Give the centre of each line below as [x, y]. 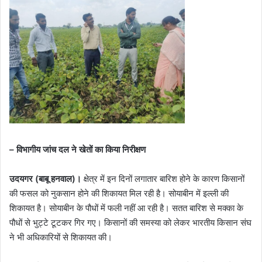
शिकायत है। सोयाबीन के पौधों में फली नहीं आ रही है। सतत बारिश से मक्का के [126, 208]
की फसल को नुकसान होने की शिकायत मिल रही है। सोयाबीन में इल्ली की [119, 193]
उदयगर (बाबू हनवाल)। [45, 178]
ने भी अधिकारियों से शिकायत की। [61, 237]
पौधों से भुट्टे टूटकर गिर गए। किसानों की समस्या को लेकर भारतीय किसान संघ [130, 222]
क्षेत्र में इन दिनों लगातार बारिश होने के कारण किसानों [163, 178]
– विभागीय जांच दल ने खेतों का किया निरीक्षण [77, 149]
